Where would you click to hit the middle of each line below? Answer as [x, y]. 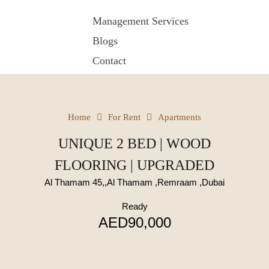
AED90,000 [134, 222]
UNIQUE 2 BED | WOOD [134, 144]
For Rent [124, 117]
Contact [109, 61]
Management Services [141, 21]
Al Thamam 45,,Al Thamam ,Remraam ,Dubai [134, 182]
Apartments [180, 117]
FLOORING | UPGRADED [134, 165]
